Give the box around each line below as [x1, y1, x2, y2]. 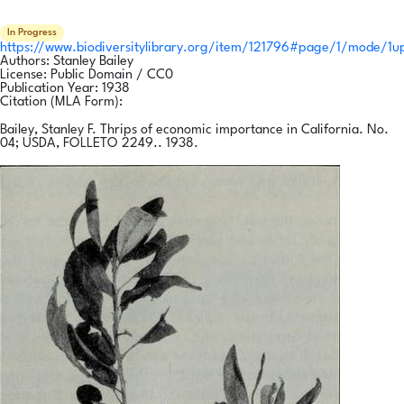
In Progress [7, 27, 57, 38]
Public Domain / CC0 [50, 68, 173, 82]
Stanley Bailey [53, 54, 133, 69]
